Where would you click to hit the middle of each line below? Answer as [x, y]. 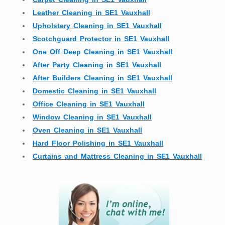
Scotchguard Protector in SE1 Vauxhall [101, 39]
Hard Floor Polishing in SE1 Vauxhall [98, 143]
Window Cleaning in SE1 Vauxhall [92, 117]
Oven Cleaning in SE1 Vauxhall [87, 130]
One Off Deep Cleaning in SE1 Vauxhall [102, 52]
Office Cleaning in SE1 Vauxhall [89, 104]
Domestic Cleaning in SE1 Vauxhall [94, 91]
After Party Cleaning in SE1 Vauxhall [97, 65]
